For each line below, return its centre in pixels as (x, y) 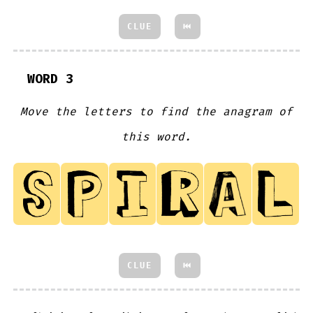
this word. (156, 137)
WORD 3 (51, 79)
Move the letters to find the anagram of (156, 112)
